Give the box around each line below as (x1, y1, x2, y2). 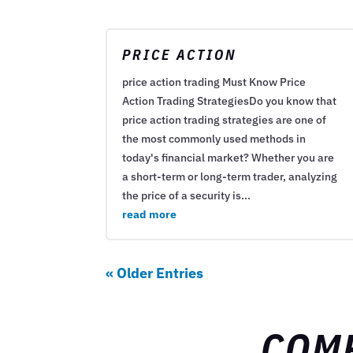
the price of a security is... (122, 188, 251, 203)
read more (122, 207, 177, 222)
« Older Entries (106, 264, 204, 283)
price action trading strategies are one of (122, 113, 327, 128)
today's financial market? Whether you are (122, 150, 335, 165)
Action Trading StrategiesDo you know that (122, 94, 337, 109)
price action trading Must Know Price (122, 75, 307, 90)
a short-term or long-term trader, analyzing (122, 169, 338, 184)
